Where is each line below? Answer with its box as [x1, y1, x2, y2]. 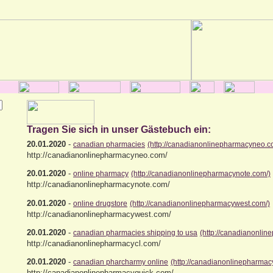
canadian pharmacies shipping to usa [73, 228, 197, 237]
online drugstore [73, 199, 127, 208]
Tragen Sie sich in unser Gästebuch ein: [27, 124, 211, 135]
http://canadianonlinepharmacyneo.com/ [27, 151, 168, 160]
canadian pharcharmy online [73, 258, 168, 267]
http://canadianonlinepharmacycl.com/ [27, 238, 161, 248]
